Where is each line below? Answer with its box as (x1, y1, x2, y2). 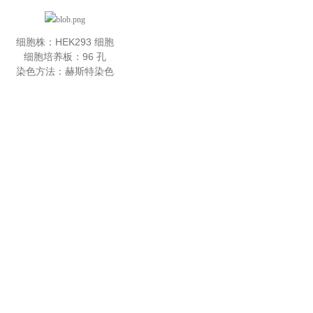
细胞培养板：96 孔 (24, 51, 107, 62)
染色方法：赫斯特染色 (16, 66, 115, 77)
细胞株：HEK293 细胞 (16, 36, 115, 48)
